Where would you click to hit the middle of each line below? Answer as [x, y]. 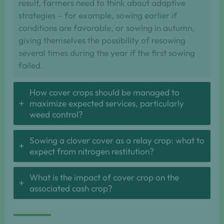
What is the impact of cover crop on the [104, 178]
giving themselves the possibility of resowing [102, 41]
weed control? [56, 115]
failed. [30, 66]
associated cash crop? [71, 189]
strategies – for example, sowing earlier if [97, 16]
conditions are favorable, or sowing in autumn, [106, 28]
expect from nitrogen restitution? [92, 152]
